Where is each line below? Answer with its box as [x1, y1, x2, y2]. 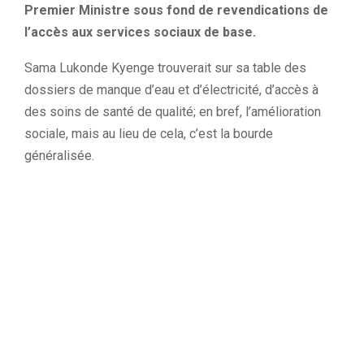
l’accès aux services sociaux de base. [24, 24, 256, 41]
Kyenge [111, 60, 154, 76]
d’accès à [265, 82, 318, 98]
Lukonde [59, 60, 108, 76]
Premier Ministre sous [24, 2, 167, 19]
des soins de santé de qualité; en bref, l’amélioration [24, 104, 321, 120]
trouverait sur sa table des [154, 60, 306, 76]
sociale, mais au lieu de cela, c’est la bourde [24, 126, 273, 142]
